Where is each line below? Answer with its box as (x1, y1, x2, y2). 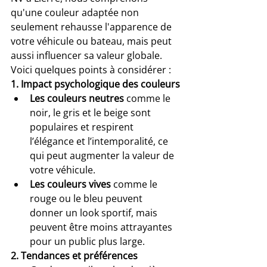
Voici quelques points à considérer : (11, 63, 171, 77)
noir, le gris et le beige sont (30, 106, 153, 120)
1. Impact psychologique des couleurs (11, 77, 180, 91)
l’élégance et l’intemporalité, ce (30, 135, 170, 148)
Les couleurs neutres (30, 92, 124, 105)
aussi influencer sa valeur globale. (11, 49, 164, 63)
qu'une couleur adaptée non (11, 6, 141, 20)
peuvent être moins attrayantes (30, 221, 175, 234)
